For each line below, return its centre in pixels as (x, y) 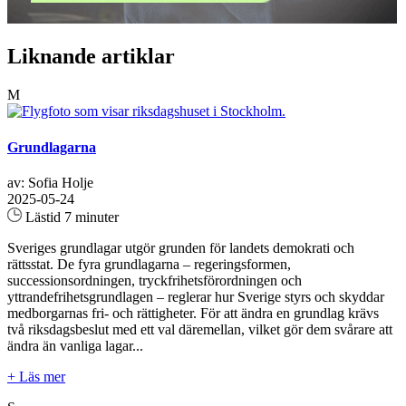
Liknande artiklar (91, 57)
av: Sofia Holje (50, 182)
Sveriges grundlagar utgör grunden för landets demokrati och (181, 247)
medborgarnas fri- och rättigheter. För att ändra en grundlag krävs (193, 313)
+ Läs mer (36, 376)
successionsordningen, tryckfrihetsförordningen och (155, 280)
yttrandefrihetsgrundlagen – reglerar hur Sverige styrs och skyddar (196, 296)
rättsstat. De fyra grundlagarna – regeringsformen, (149, 264)
